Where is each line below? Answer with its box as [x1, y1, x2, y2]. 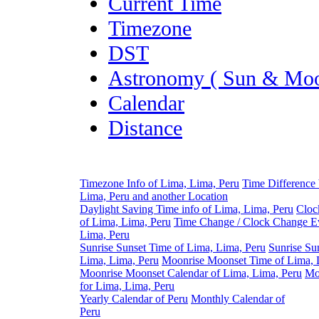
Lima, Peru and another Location [80, 190, 228, 202]
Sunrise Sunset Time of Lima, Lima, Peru [80, 241, 266, 253]
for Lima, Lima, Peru [80, 280, 174, 292]
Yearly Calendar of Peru [80, 293, 188, 305]
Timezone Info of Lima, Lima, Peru [80, 177, 239, 189]
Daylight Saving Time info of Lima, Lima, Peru [80, 203, 293, 215]
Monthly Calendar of [191, 293, 285, 305]
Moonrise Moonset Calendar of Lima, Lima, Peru [80, 267, 302, 279]
